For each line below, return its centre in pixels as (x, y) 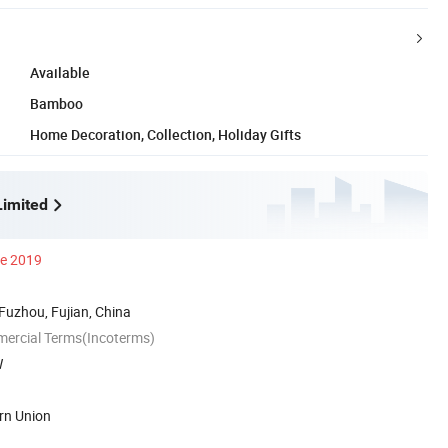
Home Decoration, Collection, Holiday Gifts (165, 134)
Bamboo (56, 103)
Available (60, 72)
